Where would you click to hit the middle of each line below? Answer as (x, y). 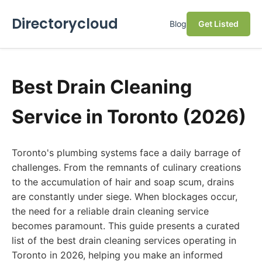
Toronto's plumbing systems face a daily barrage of (126, 153)
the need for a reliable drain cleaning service (110, 211)
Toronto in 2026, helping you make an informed (117, 255)
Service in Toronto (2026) (129, 117)
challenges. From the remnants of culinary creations (126, 167)
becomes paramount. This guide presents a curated (126, 226)
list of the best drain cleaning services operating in (124, 240)
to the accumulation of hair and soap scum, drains (123, 182)
